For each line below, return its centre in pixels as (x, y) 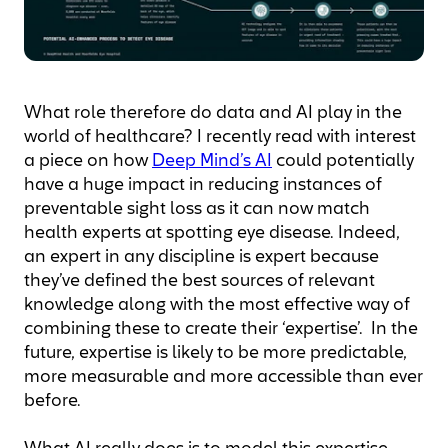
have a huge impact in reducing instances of (203, 185)
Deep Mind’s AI (212, 161)
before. (52, 401)
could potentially (343, 161)
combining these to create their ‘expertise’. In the (221, 329)
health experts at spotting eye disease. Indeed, (212, 233)
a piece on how (88, 161)
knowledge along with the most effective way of (217, 305)
